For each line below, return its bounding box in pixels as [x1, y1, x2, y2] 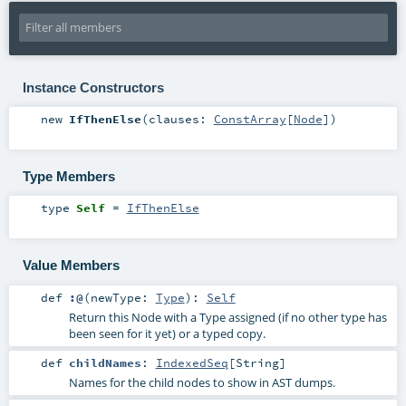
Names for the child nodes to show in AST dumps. [68, 373, 335, 391]
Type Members [22, 168, 115, 184]
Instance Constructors [22, 79, 164, 95]
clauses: [148, 111, 214, 127]
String [235, 354, 279, 370]
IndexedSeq [155, 354, 228, 370]
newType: [90, 289, 156, 304]
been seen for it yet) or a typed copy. [68, 324, 266, 342]
